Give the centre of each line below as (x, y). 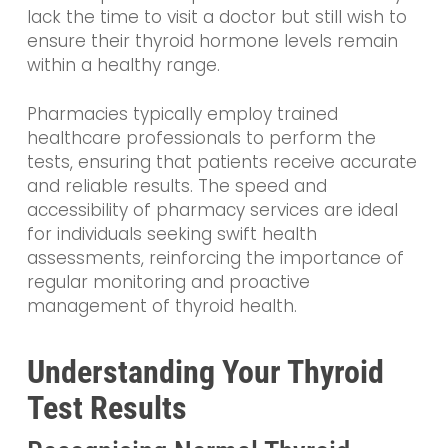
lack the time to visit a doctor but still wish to (216, 16)
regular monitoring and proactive (168, 282)
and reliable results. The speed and (176, 186)
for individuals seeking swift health (171, 234)
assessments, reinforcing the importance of (215, 258)
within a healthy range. (123, 64)
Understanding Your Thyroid (205, 371)
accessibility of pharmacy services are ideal (212, 210)
